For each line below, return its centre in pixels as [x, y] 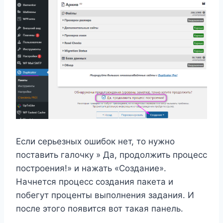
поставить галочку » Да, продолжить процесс [111, 155]
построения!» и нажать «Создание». [91, 168]
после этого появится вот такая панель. [100, 209]
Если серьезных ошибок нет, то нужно [95, 142]
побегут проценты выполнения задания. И [105, 195]
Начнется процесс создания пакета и [95, 182]
